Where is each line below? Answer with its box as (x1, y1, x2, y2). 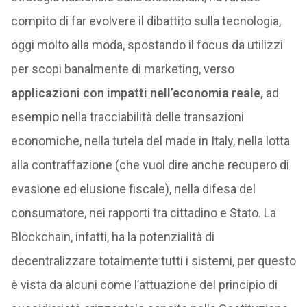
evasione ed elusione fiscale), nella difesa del (10, 182, 256, 196)
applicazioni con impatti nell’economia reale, (10, 86, 263, 100)
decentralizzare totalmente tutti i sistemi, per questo (10, 254, 296, 268)
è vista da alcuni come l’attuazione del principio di (10, 278, 278, 292)
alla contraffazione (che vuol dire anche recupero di (10, 158, 289, 172)
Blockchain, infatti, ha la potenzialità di (10, 230, 214, 244)
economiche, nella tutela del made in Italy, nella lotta (10, 134, 290, 148)
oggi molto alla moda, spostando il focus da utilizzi (10, 38, 283, 52)
